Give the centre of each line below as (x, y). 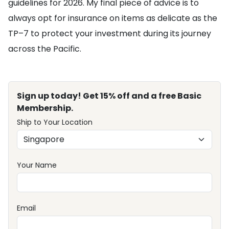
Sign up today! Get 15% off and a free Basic (109, 96)
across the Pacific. (45, 49)
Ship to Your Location (55, 122)
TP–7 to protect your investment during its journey (110, 34)
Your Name (37, 165)
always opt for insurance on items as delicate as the (113, 18)
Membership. (45, 108)
